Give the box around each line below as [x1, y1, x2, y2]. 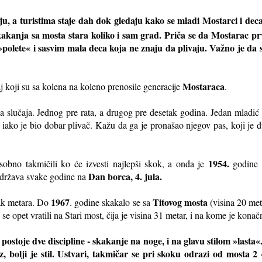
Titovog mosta [152, 195, 210, 209]
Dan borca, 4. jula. [88, 169, 165, 183]
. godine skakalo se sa [70, 195, 153, 208]
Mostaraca [182, 79, 225, 93]
